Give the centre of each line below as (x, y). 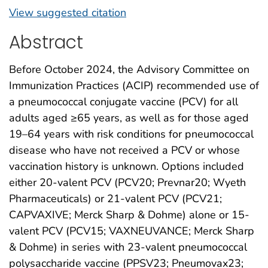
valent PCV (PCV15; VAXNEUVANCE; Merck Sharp (132, 231)
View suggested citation (68, 13)
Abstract (46, 42)
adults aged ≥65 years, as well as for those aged (129, 118)
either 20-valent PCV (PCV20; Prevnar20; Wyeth (127, 183)
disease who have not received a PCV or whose (124, 150)
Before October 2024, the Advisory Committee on (129, 70)
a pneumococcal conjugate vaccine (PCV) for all (124, 102)
